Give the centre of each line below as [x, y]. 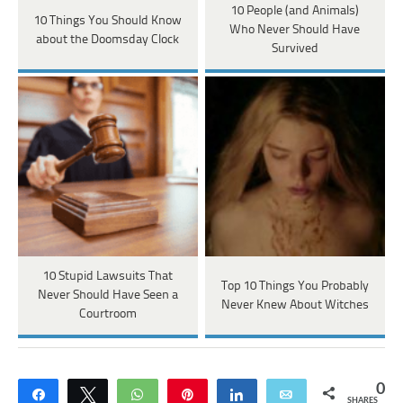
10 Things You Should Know [107, 21]
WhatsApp [186, 394]
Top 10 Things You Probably [295, 286]
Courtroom [107, 315]
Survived [295, 49]
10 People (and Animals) [295, 12]
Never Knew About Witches [295, 305]
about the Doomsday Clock [108, 40]
